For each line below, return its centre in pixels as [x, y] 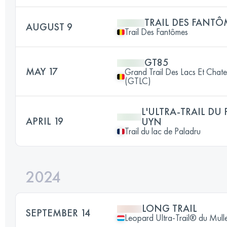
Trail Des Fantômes [156, 32]
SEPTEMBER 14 [58, 213]
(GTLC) [138, 81]
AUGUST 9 [49, 27]
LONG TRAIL [169, 208]
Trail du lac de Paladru [163, 131]
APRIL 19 [45, 121]
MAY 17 [42, 71]
